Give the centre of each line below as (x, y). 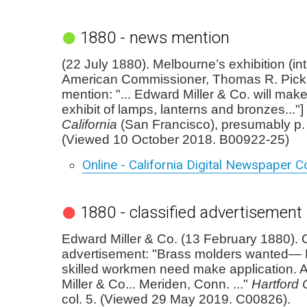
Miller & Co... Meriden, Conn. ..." (157, 284)
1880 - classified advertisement (191, 212)
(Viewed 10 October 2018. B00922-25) (175, 139)
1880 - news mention (155, 38)
